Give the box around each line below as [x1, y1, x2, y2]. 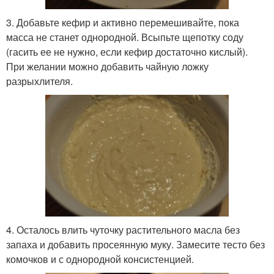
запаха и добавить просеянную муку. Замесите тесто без [6, 237, 265, 251]
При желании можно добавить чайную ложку [6, 59, 209, 73]
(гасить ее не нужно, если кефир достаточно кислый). [6, 44, 248, 59]
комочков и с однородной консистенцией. [6, 251, 194, 266]
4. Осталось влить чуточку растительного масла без [6, 222, 240, 237]
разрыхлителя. [6, 73, 73, 88]
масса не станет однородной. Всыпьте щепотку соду [6, 29, 243, 44]
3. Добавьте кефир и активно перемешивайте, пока [6, 15, 239, 29]
